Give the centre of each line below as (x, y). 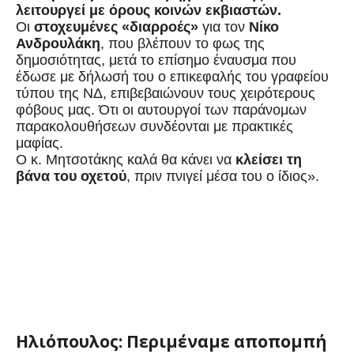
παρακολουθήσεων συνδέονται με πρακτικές (154, 127)
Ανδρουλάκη (58, 44)
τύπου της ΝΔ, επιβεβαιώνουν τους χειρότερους (166, 94)
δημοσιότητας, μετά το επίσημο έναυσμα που (156, 60)
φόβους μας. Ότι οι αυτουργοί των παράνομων (161, 110)
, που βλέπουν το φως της (183, 44)
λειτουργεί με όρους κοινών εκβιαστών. (149, 11)
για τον (224, 27)
